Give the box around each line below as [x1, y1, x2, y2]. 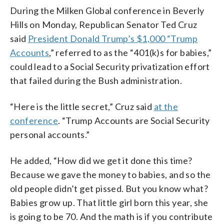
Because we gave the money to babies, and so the [10, 168, 211, 180]
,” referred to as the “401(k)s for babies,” [49, 46, 212, 58]
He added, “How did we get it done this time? [10, 154, 192, 166]
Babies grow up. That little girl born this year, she [10, 196, 208, 208]
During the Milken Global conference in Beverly [10, 4, 204, 16]
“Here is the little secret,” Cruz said [10, 100, 154, 112]
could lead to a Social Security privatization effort [10, 60, 210, 72]
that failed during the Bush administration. [10, 74, 182, 86]
